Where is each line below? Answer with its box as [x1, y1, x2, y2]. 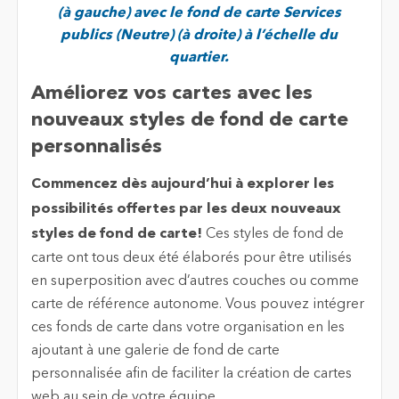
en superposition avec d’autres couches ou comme [30, 273, 359, 289]
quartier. [169, 50, 230, 65]
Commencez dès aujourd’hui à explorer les [30, 176, 334, 191]
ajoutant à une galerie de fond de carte [30, 343, 280, 358]
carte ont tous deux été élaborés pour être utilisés [30, 250, 352, 265]
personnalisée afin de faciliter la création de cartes [30, 366, 352, 381]
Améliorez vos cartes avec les [30, 84, 313, 104]
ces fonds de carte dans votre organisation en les [30, 320, 345, 335]
